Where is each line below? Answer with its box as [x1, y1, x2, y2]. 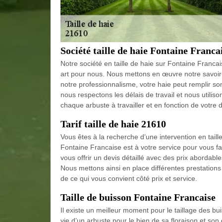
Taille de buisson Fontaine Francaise [60, 191, 216, 203]
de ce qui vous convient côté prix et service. [60, 174, 197, 182]
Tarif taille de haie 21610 [60, 118, 166, 129]
